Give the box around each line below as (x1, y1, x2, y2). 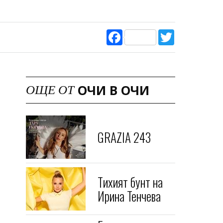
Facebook (122, 29, 153, 37)
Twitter (174, 29, 197, 37)
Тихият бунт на (98, 172, 163, 191)
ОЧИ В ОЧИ (78, 82, 149, 99)
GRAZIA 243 (98, 127, 151, 146)
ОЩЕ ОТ (26, 83, 74, 97)
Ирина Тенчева (98, 186, 161, 205)
